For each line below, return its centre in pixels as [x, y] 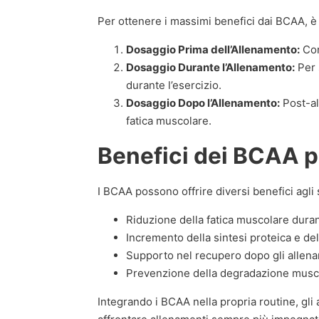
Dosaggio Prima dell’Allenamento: [213, 49]
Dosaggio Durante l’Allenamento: [210, 67]
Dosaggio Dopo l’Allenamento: [203, 103]
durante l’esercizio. [174, 85]
